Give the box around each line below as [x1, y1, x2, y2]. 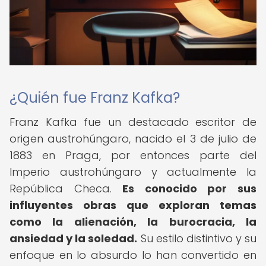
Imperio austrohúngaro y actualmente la [9, 164, 256, 179]
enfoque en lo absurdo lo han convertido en [9, 248, 256, 262]
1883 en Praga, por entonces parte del [9, 148, 256, 163]
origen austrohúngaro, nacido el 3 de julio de [9, 131, 256, 146]
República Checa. [9, 181, 123, 196]
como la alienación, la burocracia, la [9, 214, 256, 229]
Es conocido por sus [122, 181, 257, 196]
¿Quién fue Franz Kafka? [9, 88, 180, 107]
